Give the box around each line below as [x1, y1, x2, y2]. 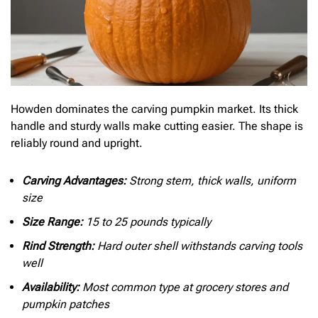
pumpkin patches [22, 297, 109, 312]
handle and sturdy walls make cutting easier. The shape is [11, 119, 303, 133]
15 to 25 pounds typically [83, 215, 211, 229]
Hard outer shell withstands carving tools [94, 239, 302, 253]
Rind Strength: [22, 239, 94, 253]
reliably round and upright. [11, 136, 143, 150]
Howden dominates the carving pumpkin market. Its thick [11, 102, 298, 116]
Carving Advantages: [22, 174, 126, 188]
